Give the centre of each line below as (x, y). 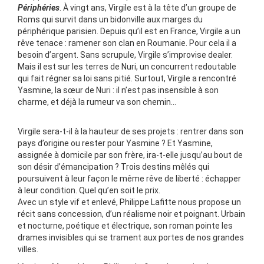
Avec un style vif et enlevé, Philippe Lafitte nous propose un (129, 202)
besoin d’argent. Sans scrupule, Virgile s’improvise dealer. (125, 55)
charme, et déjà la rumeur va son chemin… (97, 102)
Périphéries (39, 7)
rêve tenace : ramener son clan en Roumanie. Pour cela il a (127, 43)
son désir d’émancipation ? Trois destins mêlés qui (113, 166)
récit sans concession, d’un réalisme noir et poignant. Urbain (131, 214)
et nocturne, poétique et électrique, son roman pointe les (125, 225)
